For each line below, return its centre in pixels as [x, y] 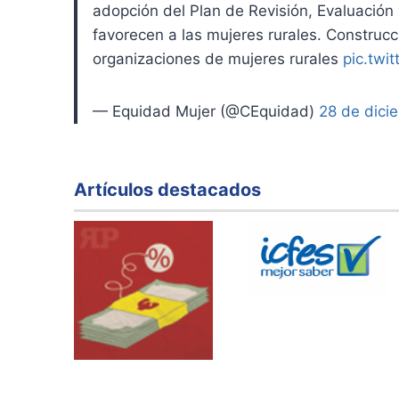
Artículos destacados [167, 190]
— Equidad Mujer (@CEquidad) [206, 111]
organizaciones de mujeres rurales [218, 59]
